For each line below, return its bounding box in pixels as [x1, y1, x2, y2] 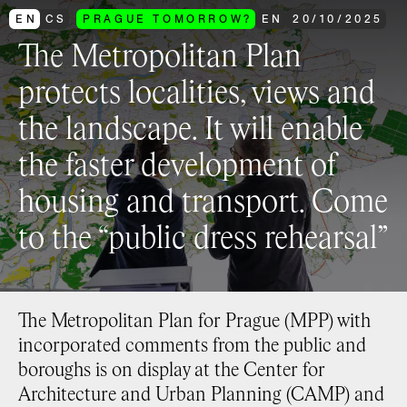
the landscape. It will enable [18, 115, 362, 146]
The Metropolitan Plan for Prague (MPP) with [18, 313, 371, 332]
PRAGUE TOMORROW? [83, 11, 253, 26]
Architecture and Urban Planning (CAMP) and [18, 386, 384, 405]
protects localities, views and [18, 79, 375, 110]
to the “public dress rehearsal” [18, 224, 388, 255]
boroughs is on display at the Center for [18, 362, 325, 381]
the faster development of [18, 152, 336, 183]
